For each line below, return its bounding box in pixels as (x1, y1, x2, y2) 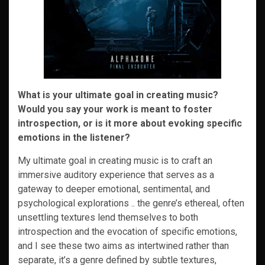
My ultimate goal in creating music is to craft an (18, 155, 212, 166)
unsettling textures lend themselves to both (18, 212, 198, 223)
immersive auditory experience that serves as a (18, 169, 214, 180)
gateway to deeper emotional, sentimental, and (18, 183, 210, 195)
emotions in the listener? (18, 132, 130, 143)
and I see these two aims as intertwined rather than (18, 240, 229, 251)
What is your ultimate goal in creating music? (18, 89, 218, 101)
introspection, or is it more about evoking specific (18, 118, 242, 129)
